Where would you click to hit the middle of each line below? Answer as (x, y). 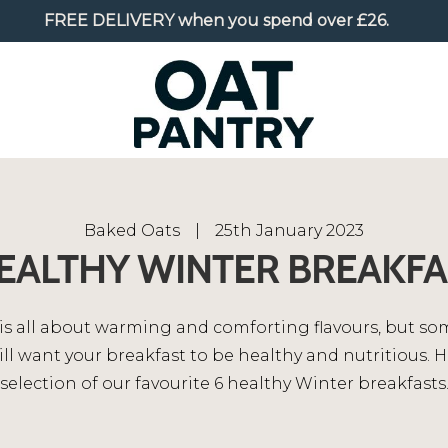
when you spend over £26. (281, 20)
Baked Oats (132, 230)
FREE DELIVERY (109, 20)
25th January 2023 (289, 230)
